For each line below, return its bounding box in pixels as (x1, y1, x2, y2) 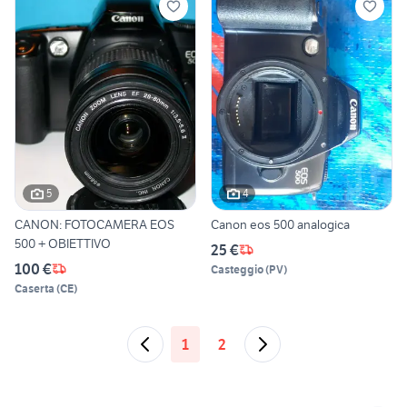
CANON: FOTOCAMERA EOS (15, 215, 174, 233)
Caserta (15, 281, 55, 295)
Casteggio (211, 262, 263, 276)
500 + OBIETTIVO (15, 234, 111, 252)
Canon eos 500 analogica (211, 215, 350, 233)
